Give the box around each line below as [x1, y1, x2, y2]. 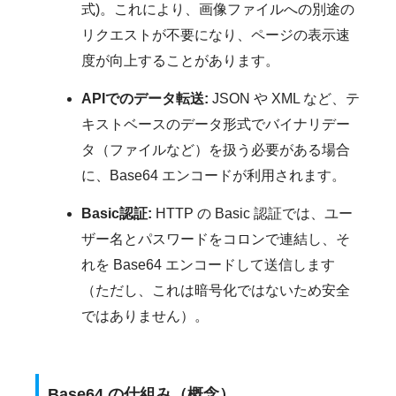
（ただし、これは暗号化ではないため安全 [81, 283, 350, 299]
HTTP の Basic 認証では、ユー [152, 206, 353, 222]
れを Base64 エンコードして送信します [81, 257, 335, 273]
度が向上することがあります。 [81, 53, 279, 69]
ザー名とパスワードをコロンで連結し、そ [81, 232, 350, 247]
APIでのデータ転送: [81, 91, 209, 107]
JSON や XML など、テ [209, 91, 360, 107]
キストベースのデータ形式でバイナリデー [81, 117, 350, 133]
